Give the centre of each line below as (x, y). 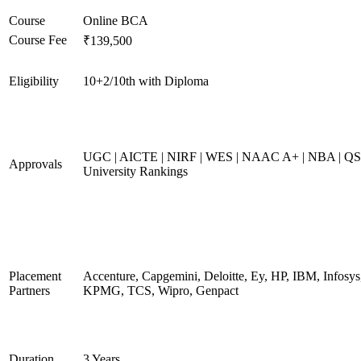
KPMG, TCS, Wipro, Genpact (161, 290)
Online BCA (116, 21)
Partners (29, 290)
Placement (35, 276)
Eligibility (34, 81)
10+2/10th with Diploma (146, 81)
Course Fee (38, 40)
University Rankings (135, 171)
